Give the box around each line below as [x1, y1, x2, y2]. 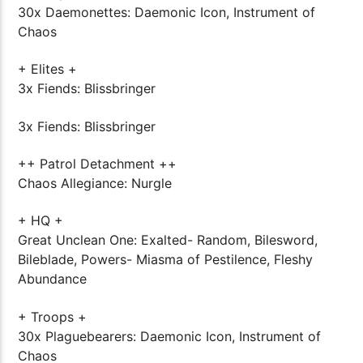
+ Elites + [18, 61, 78, 78]
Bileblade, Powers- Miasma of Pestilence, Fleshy [18, 251, 314, 268]
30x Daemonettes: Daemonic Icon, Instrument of [18, 3, 316, 20]
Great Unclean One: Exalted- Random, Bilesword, [18, 232, 318, 249]
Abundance [18, 271, 88, 288]
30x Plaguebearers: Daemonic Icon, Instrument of [18, 327, 322, 344]
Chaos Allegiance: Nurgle [18, 175, 173, 191]
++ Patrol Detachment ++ [18, 156, 177, 172]
